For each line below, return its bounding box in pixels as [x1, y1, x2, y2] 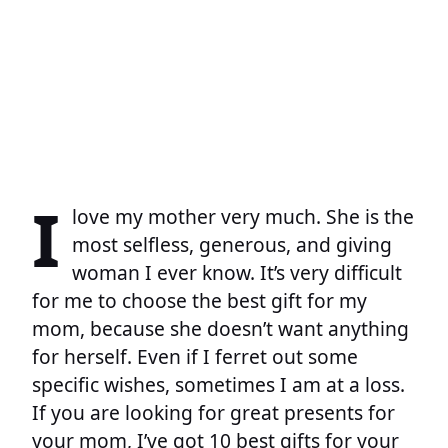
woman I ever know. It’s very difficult [72, 259, 402, 287]
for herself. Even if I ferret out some [32, 343, 358, 371]
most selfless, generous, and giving [72, 231, 392, 259]
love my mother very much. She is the [72, 203, 414, 231]
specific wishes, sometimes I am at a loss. [32, 371, 405, 399]
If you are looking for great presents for [32, 399, 395, 427]
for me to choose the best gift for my [32, 287, 367, 315]
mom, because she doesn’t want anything [32, 315, 409, 343]
